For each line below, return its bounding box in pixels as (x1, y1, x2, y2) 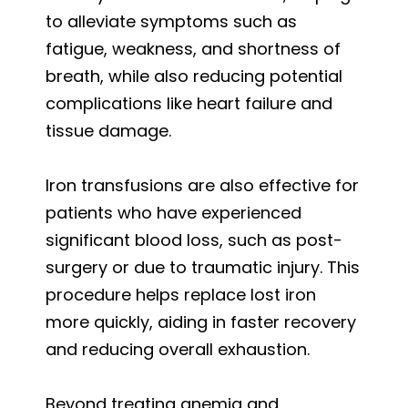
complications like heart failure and (46, 91, 332, 115)
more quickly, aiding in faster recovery (46, 310, 356, 333)
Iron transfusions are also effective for (46, 173, 359, 197)
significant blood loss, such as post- (46, 228, 342, 251)
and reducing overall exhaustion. (46, 337, 310, 361)
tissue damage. (46, 118, 171, 142)
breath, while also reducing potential (46, 64, 342, 87)
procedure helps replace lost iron (46, 282, 316, 306)
